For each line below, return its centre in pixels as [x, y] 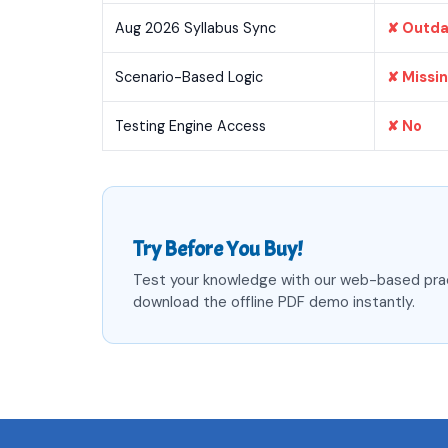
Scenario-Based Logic [189, 77]
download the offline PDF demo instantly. [274, 302]
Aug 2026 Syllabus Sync [195, 28]
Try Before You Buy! [217, 249]
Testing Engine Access [190, 126]
